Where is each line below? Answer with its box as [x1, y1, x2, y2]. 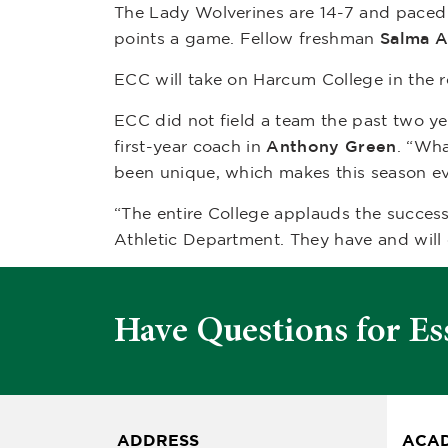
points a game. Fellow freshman [114, 29, 380, 47]
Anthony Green [266, 137, 397, 155]
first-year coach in [114, 137, 267, 155]
